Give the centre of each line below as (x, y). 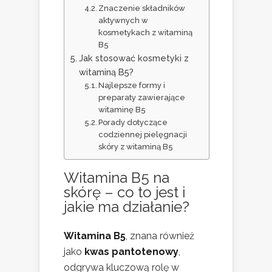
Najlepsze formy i (132, 86)
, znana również (160, 236)
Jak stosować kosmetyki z (134, 58)
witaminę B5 (122, 110)
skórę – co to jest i (124, 192)
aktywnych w (124, 21)
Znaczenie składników (142, 8)
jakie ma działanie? (127, 207)
